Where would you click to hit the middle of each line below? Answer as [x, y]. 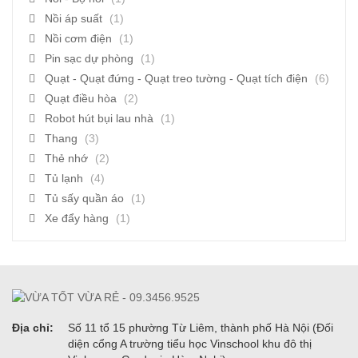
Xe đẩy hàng [77, 218]
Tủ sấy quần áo [84, 198]
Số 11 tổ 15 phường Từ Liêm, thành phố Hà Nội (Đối [201, 328]
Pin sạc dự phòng [89, 58]
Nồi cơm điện [78, 38]
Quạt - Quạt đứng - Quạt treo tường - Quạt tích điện [176, 78]
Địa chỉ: [33, 328]
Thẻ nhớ [66, 158]
